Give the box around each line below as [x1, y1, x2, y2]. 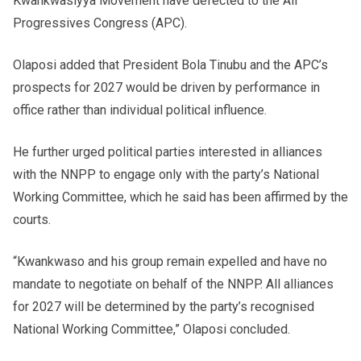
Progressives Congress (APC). [13, 15, 187, 31]
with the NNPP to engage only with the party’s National [13, 167, 319, 183]
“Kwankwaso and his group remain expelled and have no [13, 254, 327, 270]
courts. [13, 212, 51, 228]
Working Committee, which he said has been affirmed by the [13, 189, 348, 205]
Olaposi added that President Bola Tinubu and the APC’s [13, 57, 328, 73]
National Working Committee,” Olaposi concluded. [13, 322, 290, 338]
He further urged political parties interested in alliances [13, 144, 322, 160]
